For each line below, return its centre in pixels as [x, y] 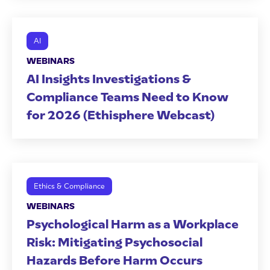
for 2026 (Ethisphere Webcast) [121, 115]
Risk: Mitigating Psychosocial [115, 242]
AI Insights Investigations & [109, 79]
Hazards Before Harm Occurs [115, 260]
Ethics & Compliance [69, 186]
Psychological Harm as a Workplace [133, 224]
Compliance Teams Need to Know [127, 97]
